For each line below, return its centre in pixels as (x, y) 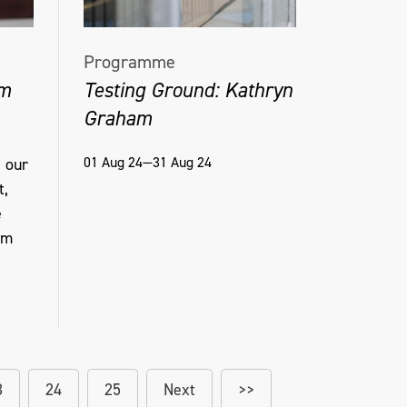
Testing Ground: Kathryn (188, 89)
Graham (117, 118)
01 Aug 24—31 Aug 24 (147, 162)
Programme (129, 62)
